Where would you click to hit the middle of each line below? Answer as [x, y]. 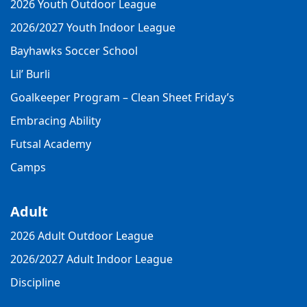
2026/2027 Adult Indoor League [91, 259]
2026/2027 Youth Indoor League [93, 27]
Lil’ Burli [30, 74]
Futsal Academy [51, 144]
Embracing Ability [56, 120]
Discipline [35, 282]
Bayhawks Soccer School [74, 50]
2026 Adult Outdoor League [82, 235]
